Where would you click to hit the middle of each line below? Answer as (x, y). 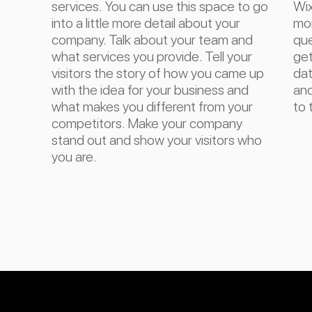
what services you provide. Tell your (152, 56)
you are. (76, 157)
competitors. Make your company (147, 123)
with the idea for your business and (150, 90)
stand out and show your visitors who (157, 140)
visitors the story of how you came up (158, 73)
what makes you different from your (152, 107)
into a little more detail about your (146, 23)
